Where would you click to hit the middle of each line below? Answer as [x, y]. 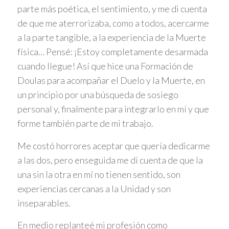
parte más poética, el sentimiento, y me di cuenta [112, 9]
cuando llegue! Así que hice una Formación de [105, 66]
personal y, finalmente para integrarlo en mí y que [113, 109]
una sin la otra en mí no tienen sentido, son [99, 174]
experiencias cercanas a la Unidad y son [94, 188]
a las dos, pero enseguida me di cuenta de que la [110, 160]
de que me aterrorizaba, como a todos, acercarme [113, 23]
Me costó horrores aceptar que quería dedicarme [113, 145]
